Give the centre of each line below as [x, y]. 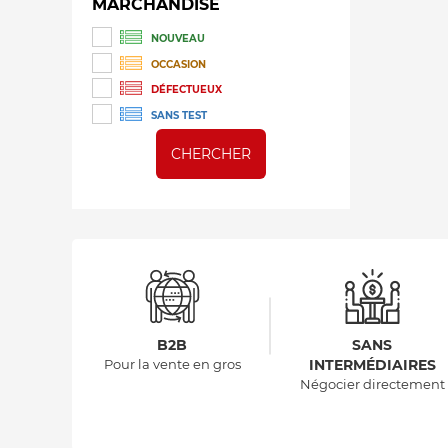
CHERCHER [210, 154]
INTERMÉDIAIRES [372, 365]
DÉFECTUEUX [186, 90]
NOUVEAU [178, 38]
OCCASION [178, 64]
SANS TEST [179, 116]
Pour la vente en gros [172, 364]
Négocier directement [372, 384]
